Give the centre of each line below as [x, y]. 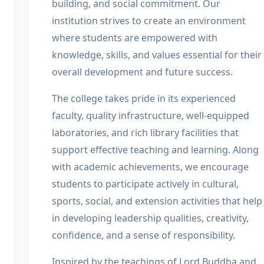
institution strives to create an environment [149, 21]
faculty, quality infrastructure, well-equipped [151, 115]
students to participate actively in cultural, [145, 184]
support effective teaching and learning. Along [155, 150]
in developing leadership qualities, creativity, [150, 218]
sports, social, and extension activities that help [157, 201]
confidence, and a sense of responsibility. [143, 235]
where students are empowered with [135, 38]
